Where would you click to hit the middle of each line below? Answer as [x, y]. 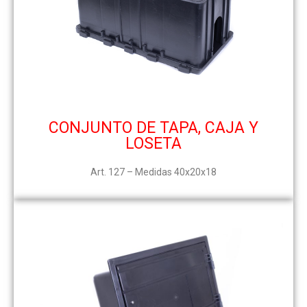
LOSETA [153, 144]
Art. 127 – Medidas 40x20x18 [153, 172]
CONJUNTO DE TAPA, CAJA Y [153, 128]
